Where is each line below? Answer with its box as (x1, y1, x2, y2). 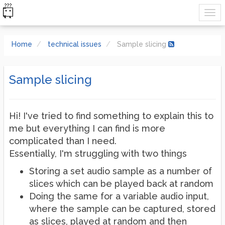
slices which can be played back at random (29, 178, 213, 189)
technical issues (48, 40, 101, 48)
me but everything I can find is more (9, 123, 165, 134)
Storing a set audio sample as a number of (29, 166, 212, 176)
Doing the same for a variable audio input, (29, 191, 209, 201)
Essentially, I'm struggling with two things (9, 148, 187, 159)
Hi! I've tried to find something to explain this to (9, 110, 213, 121)
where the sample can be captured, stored (29, 203, 215, 214)
